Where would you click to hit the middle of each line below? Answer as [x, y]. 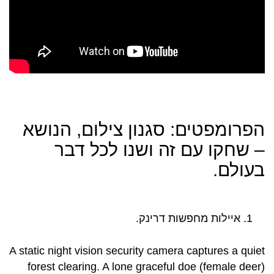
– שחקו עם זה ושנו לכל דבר [160, 150]
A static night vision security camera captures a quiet [137, 251]
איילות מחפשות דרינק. [188, 219]
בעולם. [239, 170]
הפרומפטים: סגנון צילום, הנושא [144, 130]
